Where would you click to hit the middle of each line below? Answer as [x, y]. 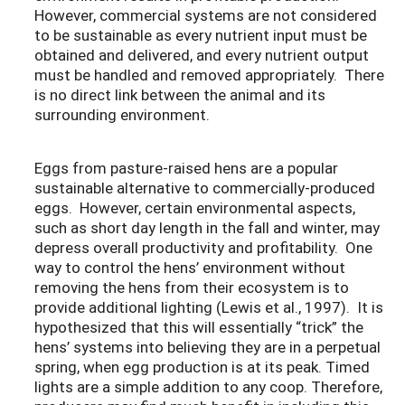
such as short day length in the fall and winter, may [207, 227]
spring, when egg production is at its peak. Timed [202, 366]
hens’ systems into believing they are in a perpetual [207, 346]
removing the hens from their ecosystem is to [192, 287]
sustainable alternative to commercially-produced [205, 187]
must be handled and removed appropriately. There [209, 74]
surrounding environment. [122, 114]
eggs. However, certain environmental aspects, [195, 207]
